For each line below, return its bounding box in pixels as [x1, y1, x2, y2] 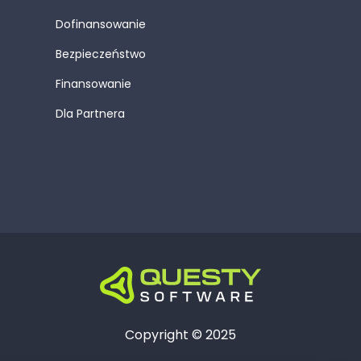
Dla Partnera [56, 106, 125, 122]
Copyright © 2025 [125, 326, 236, 344]
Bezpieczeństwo [56, 46, 146, 62]
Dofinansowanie [56, 16, 146, 32]
